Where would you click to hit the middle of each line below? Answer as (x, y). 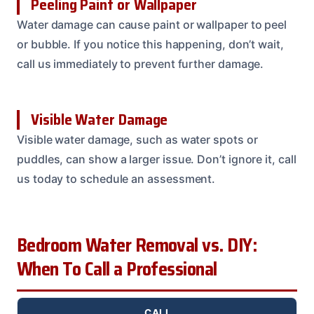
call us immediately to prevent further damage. (141, 64)
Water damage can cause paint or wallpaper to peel (152, 25)
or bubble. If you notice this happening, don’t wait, (150, 45)
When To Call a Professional (117, 269)
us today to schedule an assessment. (116, 179)
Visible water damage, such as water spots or (137, 140)
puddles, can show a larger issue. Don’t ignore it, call (157, 159)
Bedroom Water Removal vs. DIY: (137, 246)
